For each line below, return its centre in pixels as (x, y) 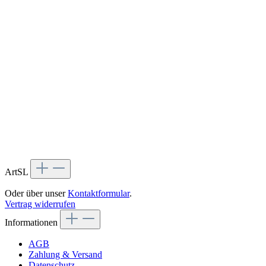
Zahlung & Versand (65, 254)
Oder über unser (36, 193)
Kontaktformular (99, 193)
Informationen (32, 222)
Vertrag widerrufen (40, 204)
